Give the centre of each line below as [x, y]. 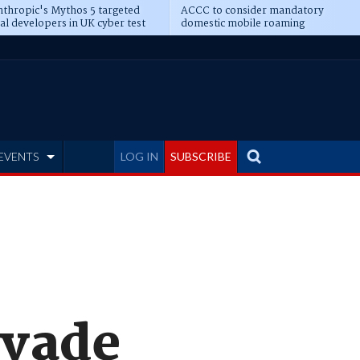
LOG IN [139, 156]
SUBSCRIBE [201, 156]
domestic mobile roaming [242, 24]
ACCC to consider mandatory [252, 11]
